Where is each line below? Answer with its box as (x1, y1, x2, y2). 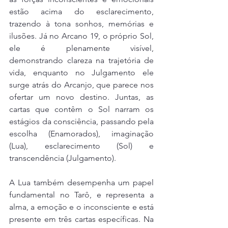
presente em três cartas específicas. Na (9, 214, 154, 224)
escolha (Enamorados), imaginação (9, 129, 154, 139)
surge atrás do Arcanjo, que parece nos (9, 80, 154, 90)
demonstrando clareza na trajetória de (9, 55, 154, 66)
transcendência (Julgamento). (9, 153, 116, 163)
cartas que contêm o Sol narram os (9, 104, 154, 115)
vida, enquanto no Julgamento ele (9, 68, 154, 78)
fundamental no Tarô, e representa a (9, 190, 154, 200)
